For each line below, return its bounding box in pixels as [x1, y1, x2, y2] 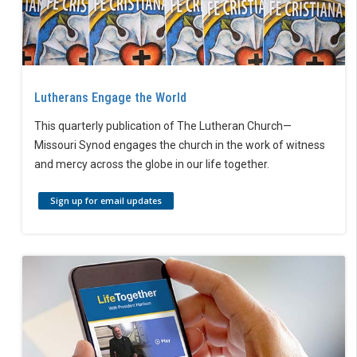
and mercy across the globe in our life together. [34, 158, 269, 171]
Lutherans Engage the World [34, 89, 186, 105]
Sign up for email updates [50, 194, 162, 207]
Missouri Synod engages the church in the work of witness [34, 139, 325, 152]
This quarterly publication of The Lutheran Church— [34, 120, 292, 133]
